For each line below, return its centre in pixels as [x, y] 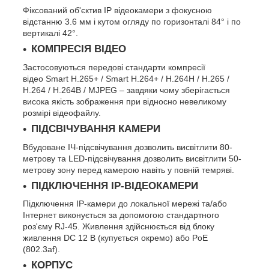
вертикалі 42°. [50, 33]
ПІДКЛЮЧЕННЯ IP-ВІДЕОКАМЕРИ [115, 186]
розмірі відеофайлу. [62, 113]
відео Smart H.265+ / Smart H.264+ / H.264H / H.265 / [126, 78]
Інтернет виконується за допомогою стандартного [121, 215]
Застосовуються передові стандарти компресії [114, 67]
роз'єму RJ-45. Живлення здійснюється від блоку [119, 227]
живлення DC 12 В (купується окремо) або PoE [115, 238]
